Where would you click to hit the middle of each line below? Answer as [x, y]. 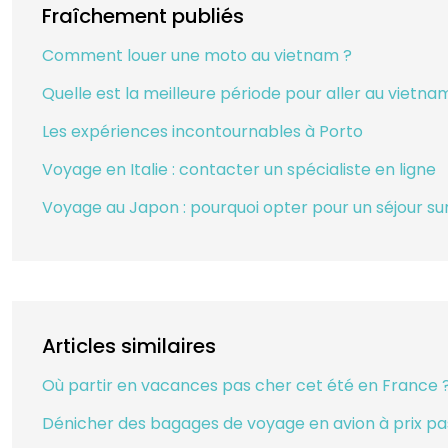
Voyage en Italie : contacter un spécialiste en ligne [239, 169]
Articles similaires [129, 346]
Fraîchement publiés [143, 16]
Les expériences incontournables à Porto [202, 131]
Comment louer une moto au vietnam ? [197, 55]
